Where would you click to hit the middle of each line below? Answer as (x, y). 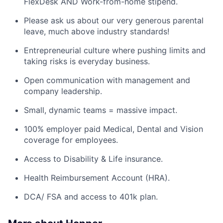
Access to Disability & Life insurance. (93, 159)
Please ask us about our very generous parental (114, 20)
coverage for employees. (71, 140)
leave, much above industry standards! (97, 31)
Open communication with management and (107, 80)
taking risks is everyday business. (87, 61)
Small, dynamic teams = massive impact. (101, 110)
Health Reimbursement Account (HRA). (97, 177)
